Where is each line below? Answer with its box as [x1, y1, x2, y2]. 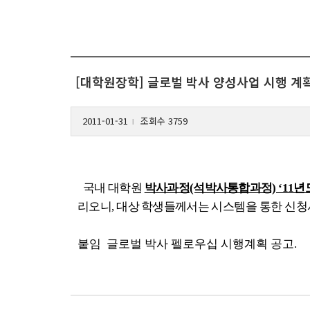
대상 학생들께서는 [116, 199, 212, 213]
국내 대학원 [77, 181, 145, 194]
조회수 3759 [138, 113, 188, 127]
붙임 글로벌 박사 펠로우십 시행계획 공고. [77, 237, 297, 250]
